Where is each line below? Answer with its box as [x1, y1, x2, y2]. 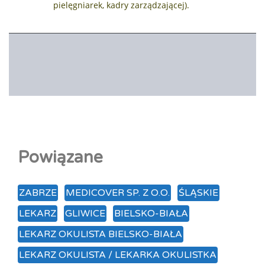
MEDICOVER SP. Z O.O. [66, 186, 170, 199]
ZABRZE [19, 186, 57, 199]
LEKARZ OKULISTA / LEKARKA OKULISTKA [19, 248, 216, 261]
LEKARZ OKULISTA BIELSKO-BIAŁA [19, 228, 182, 240]
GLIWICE [65, 207, 105, 219]
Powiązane [18, 147, 103, 167]
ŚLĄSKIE [179, 186, 218, 199]
